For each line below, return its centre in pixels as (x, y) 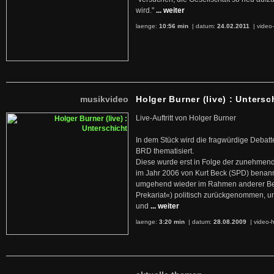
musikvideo (104, 99)
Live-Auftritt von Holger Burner (186, 118)
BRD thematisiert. (165, 151)
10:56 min (174, 26)
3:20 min (172, 222)
